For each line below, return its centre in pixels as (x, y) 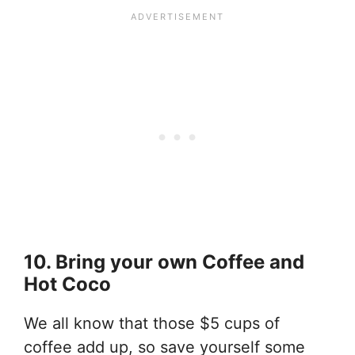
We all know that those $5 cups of (152, 323)
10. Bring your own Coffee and (164, 261)
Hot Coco (67, 284)
